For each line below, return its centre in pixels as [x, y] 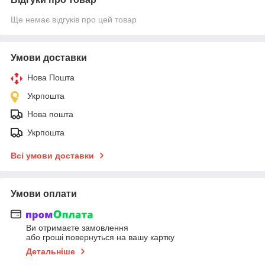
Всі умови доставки [52, 155]
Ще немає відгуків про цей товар [74, 19]
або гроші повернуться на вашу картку [100, 237]
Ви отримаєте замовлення [77, 228]
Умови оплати [44, 193]
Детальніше [51, 252]
